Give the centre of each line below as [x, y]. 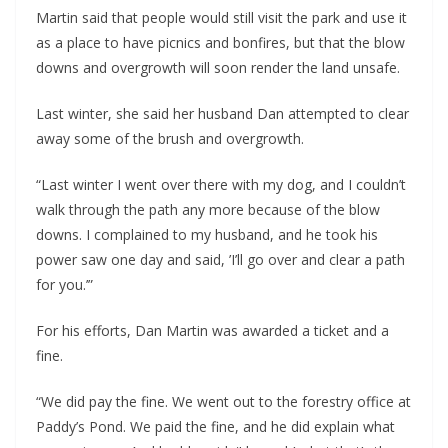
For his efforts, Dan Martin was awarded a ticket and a [212, 331]
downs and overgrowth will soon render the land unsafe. [218, 68]
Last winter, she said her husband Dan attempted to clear [222, 114]
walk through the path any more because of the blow [208, 210]
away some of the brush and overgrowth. [172, 139]
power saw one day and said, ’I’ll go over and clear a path [220, 260]
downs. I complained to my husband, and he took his [207, 235]
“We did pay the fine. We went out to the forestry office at [223, 402]
